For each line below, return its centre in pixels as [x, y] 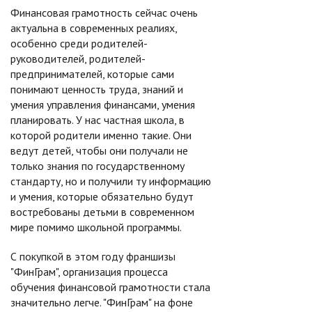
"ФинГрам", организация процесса [89, 272]
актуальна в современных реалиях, [94, 28]
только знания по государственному [97, 166]
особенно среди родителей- [79, 43]
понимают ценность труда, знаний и [97, 89]
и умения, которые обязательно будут [102, 196]
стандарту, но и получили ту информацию [111, 181]
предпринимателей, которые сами [92, 74]
